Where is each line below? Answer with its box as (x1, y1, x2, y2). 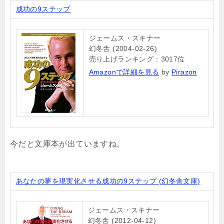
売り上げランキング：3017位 (88, 54, 185, 63)
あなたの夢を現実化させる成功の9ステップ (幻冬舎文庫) (15, 176, 200, 185)
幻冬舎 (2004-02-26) (88, 44, 157, 52)
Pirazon (171, 67, 197, 76)
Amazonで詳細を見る (88, 67, 159, 76)
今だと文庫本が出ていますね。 (10, 139, 125, 148)
